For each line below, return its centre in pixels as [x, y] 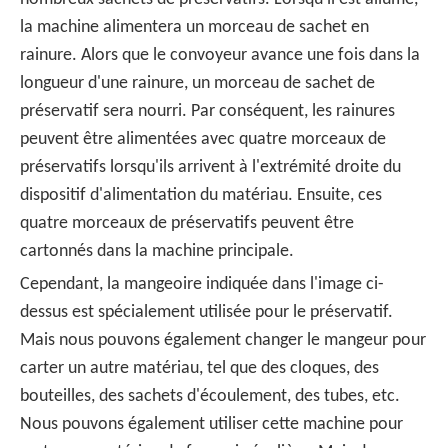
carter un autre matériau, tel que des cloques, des [199, 368]
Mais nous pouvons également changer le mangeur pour [223, 340]
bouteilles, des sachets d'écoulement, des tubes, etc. [210, 396]
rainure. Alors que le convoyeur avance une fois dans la [220, 55]
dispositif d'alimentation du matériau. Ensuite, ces [201, 195]
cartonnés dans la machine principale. [157, 251]
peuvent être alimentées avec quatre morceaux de [203, 139]
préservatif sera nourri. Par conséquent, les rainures [207, 111]
